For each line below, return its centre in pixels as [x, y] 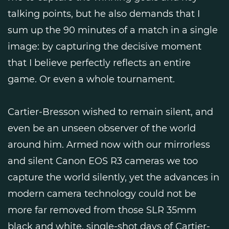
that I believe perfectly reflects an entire [99, 63]
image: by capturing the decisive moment [105, 46]
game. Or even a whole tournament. [91, 79]
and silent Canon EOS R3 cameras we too [103, 161]
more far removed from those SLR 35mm [102, 210]
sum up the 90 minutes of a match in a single [113, 30]
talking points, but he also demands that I [104, 14]
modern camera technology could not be [102, 193]
